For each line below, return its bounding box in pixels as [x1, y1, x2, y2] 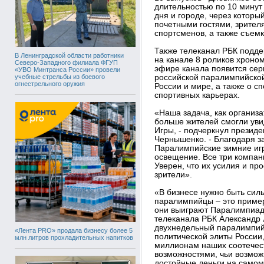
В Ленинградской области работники [15, 52, 124, 59]
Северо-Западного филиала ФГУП [15, 59, 118, 66]
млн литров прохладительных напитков [15, 234, 133, 241]
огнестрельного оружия [15, 80, 85, 87]
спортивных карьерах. [154, 91, 240, 100]
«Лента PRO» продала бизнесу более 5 [15, 227, 133, 234]
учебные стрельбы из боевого [15, 73, 105, 80]
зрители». [154, 170, 192, 179]
